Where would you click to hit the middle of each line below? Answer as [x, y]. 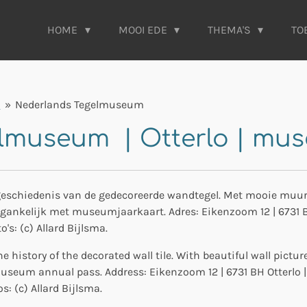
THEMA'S [231, 30]
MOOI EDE [144, 30]
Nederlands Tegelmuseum [80, 104]
